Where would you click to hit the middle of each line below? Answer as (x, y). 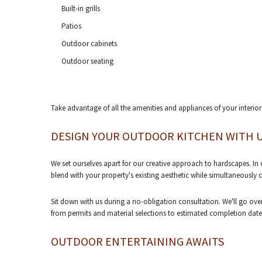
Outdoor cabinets (89, 44)
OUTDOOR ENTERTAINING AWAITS (137, 241)
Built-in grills (80, 8)
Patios (71, 26)
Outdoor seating (87, 61)
